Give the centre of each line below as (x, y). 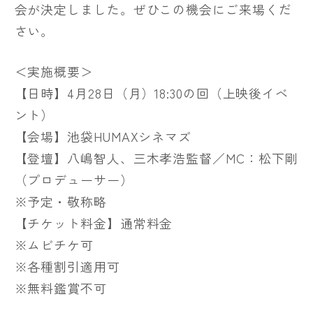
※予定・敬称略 (60, 201)
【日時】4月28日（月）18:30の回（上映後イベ (151, 93)
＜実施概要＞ (54, 71)
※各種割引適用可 (67, 266)
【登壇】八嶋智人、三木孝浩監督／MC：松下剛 (156, 158)
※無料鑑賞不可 (60, 287)
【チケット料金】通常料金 (94, 223)
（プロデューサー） (74, 179)
